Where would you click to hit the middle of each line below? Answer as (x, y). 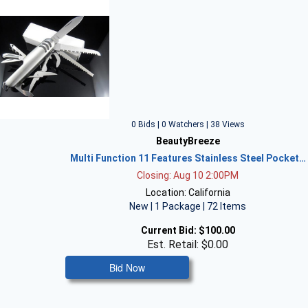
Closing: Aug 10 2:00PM (188, 175)
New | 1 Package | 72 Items (188, 206)
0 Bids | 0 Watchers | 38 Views (188, 124)
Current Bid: (168, 230)
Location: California (188, 192)
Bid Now (128, 267)
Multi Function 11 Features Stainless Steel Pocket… (188, 158)
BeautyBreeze (188, 141)
